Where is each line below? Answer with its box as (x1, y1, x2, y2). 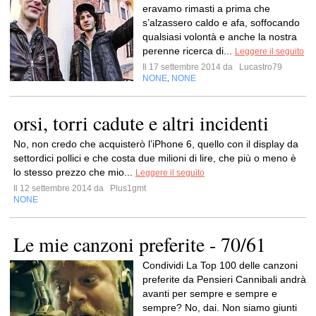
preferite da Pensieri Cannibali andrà (142, 274, 306, 285)
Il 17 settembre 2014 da (142, 62, 237, 72)
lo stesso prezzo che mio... (13, 166, 135, 178)
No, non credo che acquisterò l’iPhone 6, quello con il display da (13, 138, 298, 150)
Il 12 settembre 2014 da (13, 183, 108, 193)
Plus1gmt (108, 183, 146, 193)
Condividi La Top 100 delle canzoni (142, 260, 298, 271)
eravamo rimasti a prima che (142, 3, 270, 14)
